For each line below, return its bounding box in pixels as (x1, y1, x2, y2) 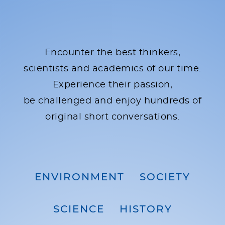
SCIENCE (53, 204, 104, 214)
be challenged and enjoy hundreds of (23, 96, 202, 105)
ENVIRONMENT (35, 172, 125, 182)
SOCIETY (140, 172, 190, 182)
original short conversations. (45, 112, 180, 122)
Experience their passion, (52, 80, 173, 89)
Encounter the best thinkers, (44, 48, 181, 57)
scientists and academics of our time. (24, 64, 201, 73)
